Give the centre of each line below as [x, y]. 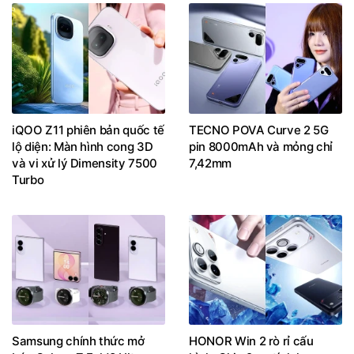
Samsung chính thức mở [78, 341]
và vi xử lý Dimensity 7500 [85, 163]
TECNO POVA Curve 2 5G [259, 130]
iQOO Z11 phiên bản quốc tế [88, 130]
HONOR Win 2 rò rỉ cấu [251, 341]
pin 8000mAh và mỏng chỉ [261, 146]
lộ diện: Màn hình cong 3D [83, 146]
